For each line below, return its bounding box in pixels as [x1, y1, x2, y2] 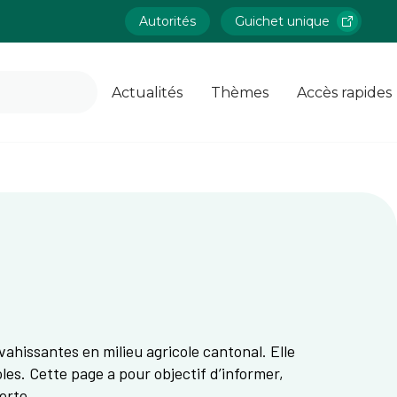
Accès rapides [297, 83, 392, 101]
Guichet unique [235, 13, 330, 29]
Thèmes [211, 83, 269, 101]
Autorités [139, 13, 196, 29]
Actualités [112, 83, 183, 101]
